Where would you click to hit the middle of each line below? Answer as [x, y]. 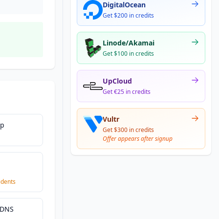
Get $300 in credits [128, 130]
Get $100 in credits [128, 54]
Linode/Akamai [129, 43]
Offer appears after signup [138, 139]
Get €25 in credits [127, 92]
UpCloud [117, 81]
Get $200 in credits [128, 15]
